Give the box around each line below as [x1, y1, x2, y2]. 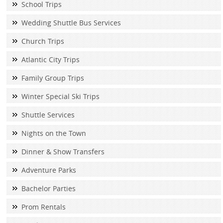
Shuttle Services [21, 110, 75, 120]
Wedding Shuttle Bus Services [21, 18, 121, 28]
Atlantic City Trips [21, 55, 80, 65]
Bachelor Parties [21, 184, 76, 194]
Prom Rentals [21, 202, 66, 212]
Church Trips [21, 36, 64, 46]
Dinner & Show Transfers [21, 147, 105, 157]
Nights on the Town [21, 128, 86, 138]
